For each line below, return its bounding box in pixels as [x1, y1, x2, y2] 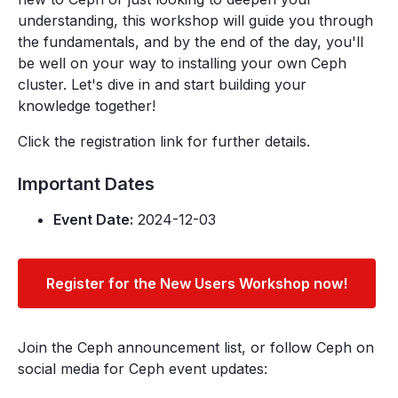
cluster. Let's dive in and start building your [18, 75, 306, 93]
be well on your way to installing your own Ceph [18, 53, 346, 72]
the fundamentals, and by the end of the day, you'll [18, 32, 363, 51]
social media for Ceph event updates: [18, 359, 267, 378]
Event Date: [53, 210, 133, 228]
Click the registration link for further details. [18, 131, 310, 150]
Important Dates [18, 172, 155, 195]
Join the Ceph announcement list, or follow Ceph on [18, 338, 374, 356]
